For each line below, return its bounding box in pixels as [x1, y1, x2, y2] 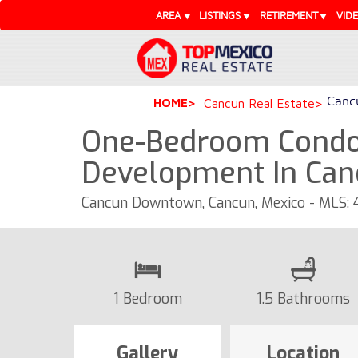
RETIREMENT [259, 9, 318, 22]
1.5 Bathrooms [257, 288, 350, 308]
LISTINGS [199, 9, 241, 22]
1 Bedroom [113, 288, 182, 308]
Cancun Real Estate [204, 95, 315, 110]
